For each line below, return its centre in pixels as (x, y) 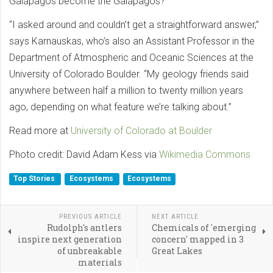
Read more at (40, 130)
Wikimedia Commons (205, 154)
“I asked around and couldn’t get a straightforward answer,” (134, 24)
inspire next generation (69, 239)
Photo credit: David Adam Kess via (84, 154)
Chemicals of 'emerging (204, 227)
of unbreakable (89, 250)
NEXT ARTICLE (175, 216)
